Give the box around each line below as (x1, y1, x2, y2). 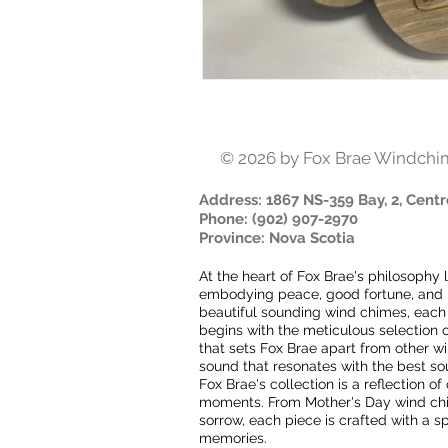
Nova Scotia (269, 228, 355, 247)
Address (199, 190, 258, 209)
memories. (199, 429, 267, 446)
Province (199, 228, 261, 247)
